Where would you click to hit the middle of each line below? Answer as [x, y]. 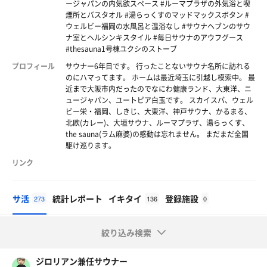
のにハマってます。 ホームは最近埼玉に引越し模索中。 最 [160, 77]
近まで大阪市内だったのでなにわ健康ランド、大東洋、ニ [159, 89]
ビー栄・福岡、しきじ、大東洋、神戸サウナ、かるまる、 [159, 111]
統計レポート [77, 198]
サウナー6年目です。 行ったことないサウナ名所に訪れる [158, 66]
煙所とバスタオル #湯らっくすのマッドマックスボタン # [157, 15]
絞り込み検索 [126, 232]
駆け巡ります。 [91, 145]
